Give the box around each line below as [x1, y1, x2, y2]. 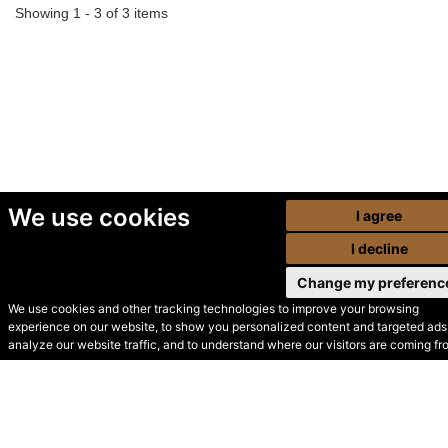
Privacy [182, 354, 254, 379]
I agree [356, 206, 403, 224]
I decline [350, 240, 408, 257]
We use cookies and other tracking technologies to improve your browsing [7, 301, 419, 316]
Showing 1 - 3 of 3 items [15, 4, 168, 21]
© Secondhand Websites [15, 323, 255, 348]
